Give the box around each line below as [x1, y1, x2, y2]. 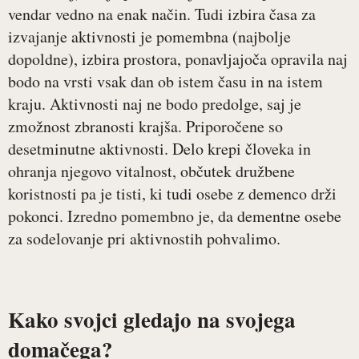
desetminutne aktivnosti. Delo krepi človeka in [8, 138, 311, 160]
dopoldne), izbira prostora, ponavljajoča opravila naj [8, 48, 348, 71]
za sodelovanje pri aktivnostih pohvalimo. [8, 228, 280, 250]
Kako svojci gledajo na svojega [8, 304, 296, 336]
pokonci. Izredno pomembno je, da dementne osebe [8, 205, 341, 228]
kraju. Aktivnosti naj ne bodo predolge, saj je [8, 93, 301, 115]
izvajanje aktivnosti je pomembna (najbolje [8, 26, 291, 48]
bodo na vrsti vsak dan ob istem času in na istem [8, 71, 323, 93]
